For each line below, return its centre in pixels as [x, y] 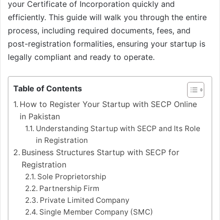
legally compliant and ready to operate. [81, 57]
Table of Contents [48, 88]
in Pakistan [40, 116]
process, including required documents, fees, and [99, 30]
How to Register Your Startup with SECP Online [109, 104]
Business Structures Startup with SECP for [101, 152]
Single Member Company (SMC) [96, 212]
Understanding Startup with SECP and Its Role [118, 128]
